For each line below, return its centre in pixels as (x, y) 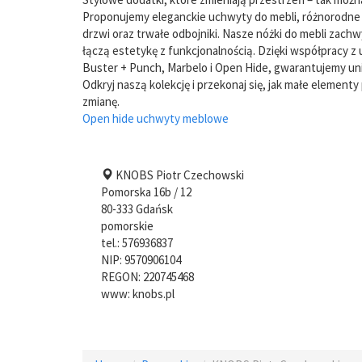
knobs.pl (154, 293)
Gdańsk (154, 208)
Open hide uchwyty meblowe (156, 118)
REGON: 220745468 (147, 276)
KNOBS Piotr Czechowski (179, 175)
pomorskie (127, 225)
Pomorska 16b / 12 (146, 192)
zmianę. (101, 101)
